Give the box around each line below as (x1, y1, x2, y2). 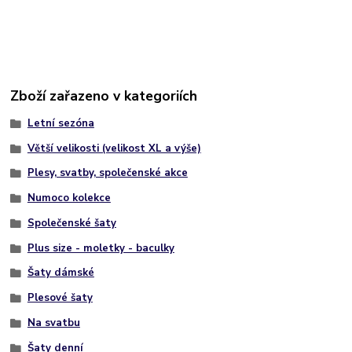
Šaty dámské (27, 266, 94, 280)
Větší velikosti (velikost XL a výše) (27, 141, 201, 156)
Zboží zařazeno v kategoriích (10, 86, 198, 105)
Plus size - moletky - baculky (27, 240, 174, 255)
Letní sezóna (27, 115, 94, 130)
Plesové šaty (27, 291, 93, 306)
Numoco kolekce (27, 191, 111, 206)
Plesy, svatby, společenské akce (27, 166, 188, 181)
